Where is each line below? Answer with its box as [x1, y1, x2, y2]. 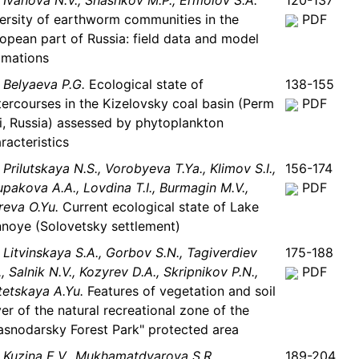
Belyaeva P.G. [3, 76, 85, 93]
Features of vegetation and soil [83, 283, 276, 300]
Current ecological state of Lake [58, 199, 259, 216]
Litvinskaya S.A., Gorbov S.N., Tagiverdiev [3, 244, 257, 261]
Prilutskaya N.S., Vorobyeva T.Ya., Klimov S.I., [3, 160, 276, 177]
